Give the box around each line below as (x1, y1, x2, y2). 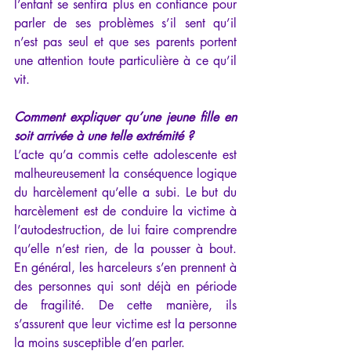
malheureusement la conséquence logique (14, 165, 237, 182)
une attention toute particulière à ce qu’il (14, 52, 237, 69)
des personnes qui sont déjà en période (14, 277, 237, 295)
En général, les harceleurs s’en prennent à (14, 259, 237, 276)
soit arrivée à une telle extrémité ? (14, 127, 194, 144)
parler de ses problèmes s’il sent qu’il (14, 14, 237, 31)
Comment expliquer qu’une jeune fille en (14, 108, 237, 125)
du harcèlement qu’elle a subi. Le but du (14, 183, 237, 201)
